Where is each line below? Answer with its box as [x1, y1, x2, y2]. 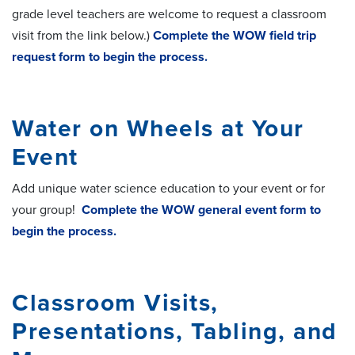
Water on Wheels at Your [12, 113, 304, 143]
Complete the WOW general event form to [82, 201, 321, 218]
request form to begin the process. [12, 48, 208, 65]
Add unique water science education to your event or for [12, 180, 325, 197]
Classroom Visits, [12, 288, 219, 318]
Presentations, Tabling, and [12, 316, 338, 346]
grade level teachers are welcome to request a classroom [12, 6, 326, 22]
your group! [12, 201, 82, 218]
